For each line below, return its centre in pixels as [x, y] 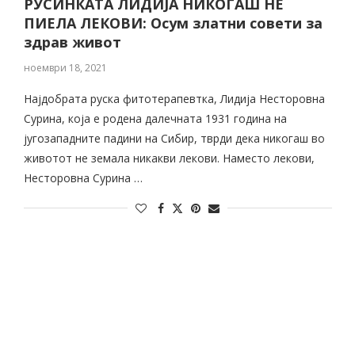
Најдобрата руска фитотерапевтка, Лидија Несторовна [174, 99]
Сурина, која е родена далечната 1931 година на [155, 118]
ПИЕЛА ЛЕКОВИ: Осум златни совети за [173, 23]
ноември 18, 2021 [65, 68]
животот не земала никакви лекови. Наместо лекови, [169, 158]
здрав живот [72, 42]
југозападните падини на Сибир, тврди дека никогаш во [174, 138]
